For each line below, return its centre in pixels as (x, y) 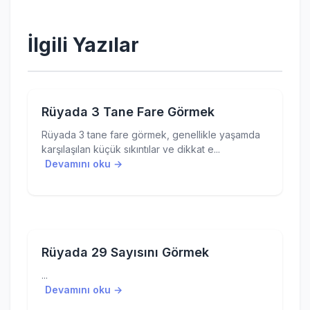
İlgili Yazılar (83, 45)
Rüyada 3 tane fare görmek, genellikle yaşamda (151, 135)
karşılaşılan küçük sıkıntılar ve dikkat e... (131, 149)
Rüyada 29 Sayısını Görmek (125, 252)
